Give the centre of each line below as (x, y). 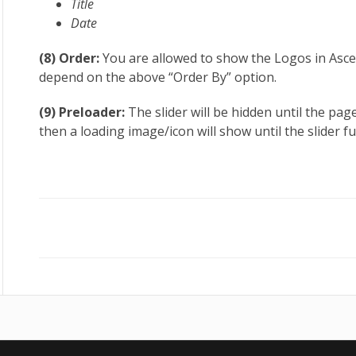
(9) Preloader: (84, 112)
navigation (96, 257)
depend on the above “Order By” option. (158, 77)
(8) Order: (71, 58)
